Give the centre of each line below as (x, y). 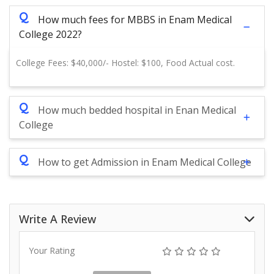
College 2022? (50, 35)
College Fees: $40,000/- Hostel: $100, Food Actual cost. (125, 63)
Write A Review (57, 219)
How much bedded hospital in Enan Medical (137, 110)
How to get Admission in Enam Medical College (145, 162)
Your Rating (52, 251)
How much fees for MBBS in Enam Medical (135, 20)
